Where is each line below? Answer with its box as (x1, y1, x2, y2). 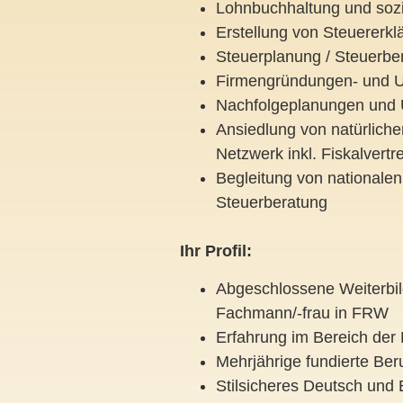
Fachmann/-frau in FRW (216, 303, 389, 322)
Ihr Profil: (180, 242, 252, 261)
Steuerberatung (216, 193, 327, 212)
